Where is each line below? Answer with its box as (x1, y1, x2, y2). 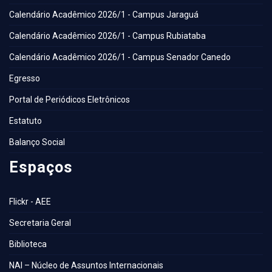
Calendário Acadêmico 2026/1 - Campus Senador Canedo (9, 52, 231, 62)
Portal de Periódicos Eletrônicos (9, 95, 130, 104)
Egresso (9, 73, 40, 83)
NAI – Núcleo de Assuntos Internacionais (9, 260, 163, 270)
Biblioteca (9, 239, 47, 249)
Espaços (9, 158, 73, 176)
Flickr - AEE (9, 197, 51, 206)
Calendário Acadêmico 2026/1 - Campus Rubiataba (9, 31, 206, 41)
